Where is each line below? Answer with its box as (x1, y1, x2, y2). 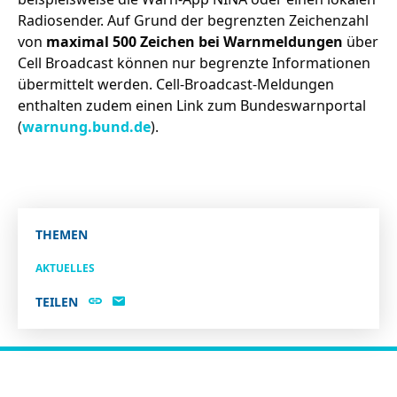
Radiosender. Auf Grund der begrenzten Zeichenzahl (18, 10, 369, 30)
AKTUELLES (35, 260, 95, 276)
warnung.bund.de (22, 116, 151, 136)
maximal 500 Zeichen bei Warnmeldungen (46, 31, 343, 51)
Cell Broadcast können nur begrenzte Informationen (18, 52, 370, 73)
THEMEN (35, 225, 88, 243)
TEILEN (35, 292, 78, 310)
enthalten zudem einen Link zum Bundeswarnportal (18, 95, 366, 115)
